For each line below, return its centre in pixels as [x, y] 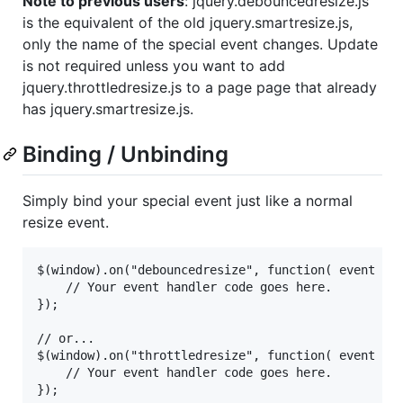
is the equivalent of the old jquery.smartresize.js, [188, 22]
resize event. [66, 222]
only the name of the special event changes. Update [200, 44]
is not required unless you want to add [154, 65]
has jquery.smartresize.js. [108, 108]
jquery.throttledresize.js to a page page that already [200, 87]
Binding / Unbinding [125, 154]
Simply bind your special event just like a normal [188, 200]
